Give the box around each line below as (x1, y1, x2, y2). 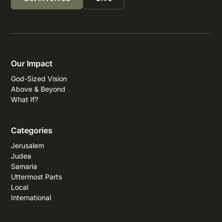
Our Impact (11, 58, 53, 68)
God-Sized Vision (11, 74, 67, 83)
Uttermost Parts (11, 172, 62, 181)
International (11, 193, 52, 202)
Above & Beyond (11, 84, 66, 93)
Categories (11, 125, 53, 135)
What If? (11, 95, 39, 104)
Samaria (11, 162, 38, 170)
